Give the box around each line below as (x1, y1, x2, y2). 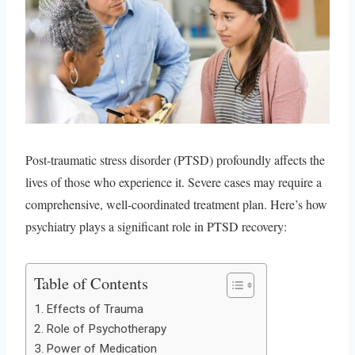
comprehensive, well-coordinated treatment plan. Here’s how (25, 195, 327, 212)
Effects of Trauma (46, 301, 144, 316)
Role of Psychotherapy (46, 321, 167, 336)
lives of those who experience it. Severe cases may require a (25, 173, 322, 190)
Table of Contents (34, 271, 148, 294)
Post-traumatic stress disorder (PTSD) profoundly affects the (25, 151, 325, 168)
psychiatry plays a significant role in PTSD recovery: (25, 217, 287, 235)
